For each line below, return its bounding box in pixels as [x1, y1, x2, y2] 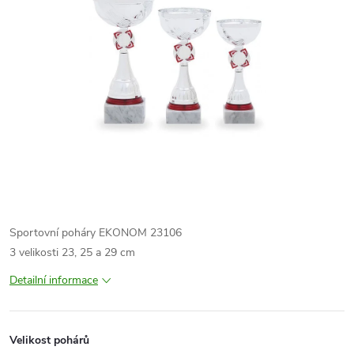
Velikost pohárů [9, 333, 89, 348]
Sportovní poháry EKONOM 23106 [9, 225, 182, 240]
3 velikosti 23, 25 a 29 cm [9, 245, 135, 260]
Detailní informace [9, 273, 98, 288]
